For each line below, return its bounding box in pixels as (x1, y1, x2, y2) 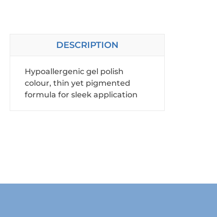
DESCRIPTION (56, 40, 119, 50)
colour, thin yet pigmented (25, 78, 130, 88)
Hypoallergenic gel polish (25, 66, 124, 76)
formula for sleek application (25, 90, 138, 99)
